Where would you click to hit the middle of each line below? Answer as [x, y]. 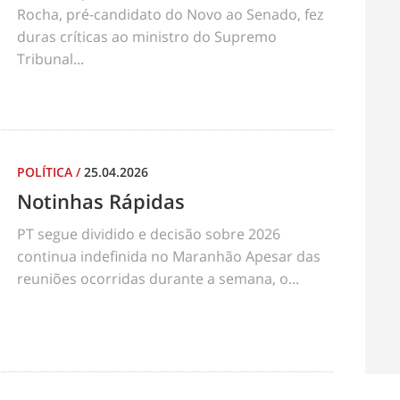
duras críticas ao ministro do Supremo [147, 37]
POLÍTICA [46, 172]
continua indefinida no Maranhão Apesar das [169, 256]
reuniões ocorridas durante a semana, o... [158, 279]
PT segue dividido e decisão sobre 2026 [149, 234]
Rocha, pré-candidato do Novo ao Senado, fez [170, 14]
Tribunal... [50, 59]
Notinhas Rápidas [101, 201]
